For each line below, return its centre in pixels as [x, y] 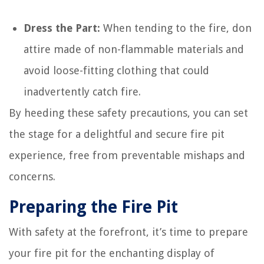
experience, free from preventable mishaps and [127, 155]
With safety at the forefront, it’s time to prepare [128, 232]
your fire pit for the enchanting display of [112, 253]
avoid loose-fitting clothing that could [116, 70]
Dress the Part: [62, 28]
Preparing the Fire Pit [93, 207]
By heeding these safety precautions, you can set [128, 113]
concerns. [32, 176]
